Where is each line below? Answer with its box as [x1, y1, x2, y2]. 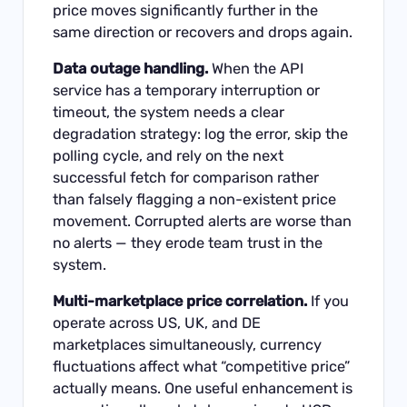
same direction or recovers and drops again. [53, 23, 353, 41]
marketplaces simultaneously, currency [53, 336, 323, 354]
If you [307, 293, 350, 311]
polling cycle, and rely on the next [53, 147, 284, 165]
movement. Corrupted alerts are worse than [53, 213, 352, 231]
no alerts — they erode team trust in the [53, 234, 323, 253]
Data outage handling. [53, 60, 209, 78]
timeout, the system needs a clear [53, 104, 285, 122]
